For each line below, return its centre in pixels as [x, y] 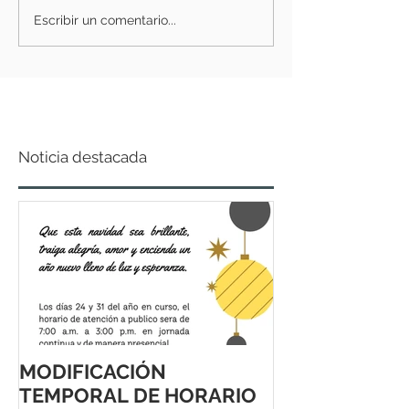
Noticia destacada [83, 157]
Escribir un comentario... [105, 20]
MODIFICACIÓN [93, 372]
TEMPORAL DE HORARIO [138, 395]
